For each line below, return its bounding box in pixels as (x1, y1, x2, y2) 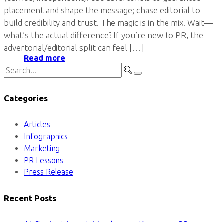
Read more (24, 53, 65, 62)
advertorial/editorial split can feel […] (4, 42, 144, 52)
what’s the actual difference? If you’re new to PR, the (4, 30, 203, 40)
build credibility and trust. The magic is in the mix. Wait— (4, 17, 213, 27)
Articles (24, 119, 50, 129)
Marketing (24, 143, 60, 153)
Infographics (24, 131, 68, 141)
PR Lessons (24, 155, 63, 165)
